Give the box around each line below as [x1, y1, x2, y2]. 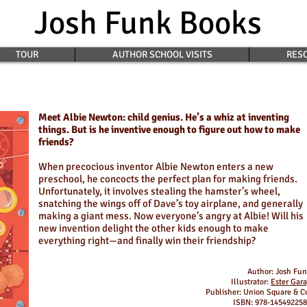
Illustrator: [231, 277, 271, 287]
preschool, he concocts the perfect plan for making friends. [38, 173, 297, 185]
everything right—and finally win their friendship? [38, 234, 256, 247]
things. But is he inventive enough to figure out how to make [38, 123, 300, 136]
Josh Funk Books [34, 3, 262, 43]
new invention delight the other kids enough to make [38, 222, 269, 234]
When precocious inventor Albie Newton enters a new [38, 160, 273, 173]
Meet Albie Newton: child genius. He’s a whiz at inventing [38, 111, 289, 123]
